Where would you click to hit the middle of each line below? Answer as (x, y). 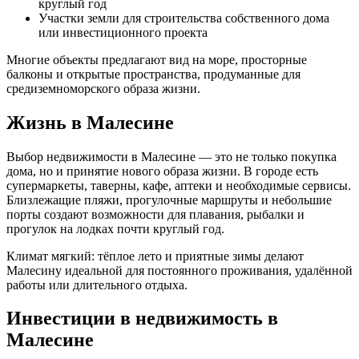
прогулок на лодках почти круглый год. (115, 228)
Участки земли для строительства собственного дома (184, 18)
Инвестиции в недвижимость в (142, 319)
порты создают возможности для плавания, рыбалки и (155, 214)
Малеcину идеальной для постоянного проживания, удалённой (179, 270)
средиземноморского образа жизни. (103, 88)
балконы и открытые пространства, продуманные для (153, 74)
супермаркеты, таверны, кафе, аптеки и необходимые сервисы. (179, 185)
